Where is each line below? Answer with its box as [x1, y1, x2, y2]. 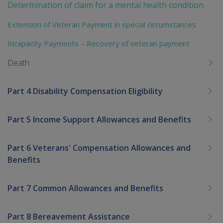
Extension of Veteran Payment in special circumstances [7, 19, 196, 29]
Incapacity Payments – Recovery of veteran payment [7, 38, 190, 48]
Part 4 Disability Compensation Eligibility [7, 85, 163, 97]
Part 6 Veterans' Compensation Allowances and [7, 142, 191, 153]
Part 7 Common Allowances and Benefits [7, 182, 163, 194]
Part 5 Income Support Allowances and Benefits [7, 113, 191, 125]
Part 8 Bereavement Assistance [7, 211, 130, 222]
